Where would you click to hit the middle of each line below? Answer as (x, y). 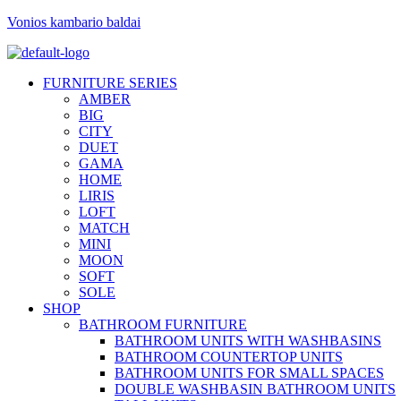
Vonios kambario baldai (74, 22)
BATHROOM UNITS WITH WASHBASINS (248, 341)
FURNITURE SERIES (110, 83)
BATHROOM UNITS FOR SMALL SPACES (249, 373)
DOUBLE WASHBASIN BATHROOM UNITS (255, 389)
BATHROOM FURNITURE (163, 324)
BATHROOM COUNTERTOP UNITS (229, 357)
